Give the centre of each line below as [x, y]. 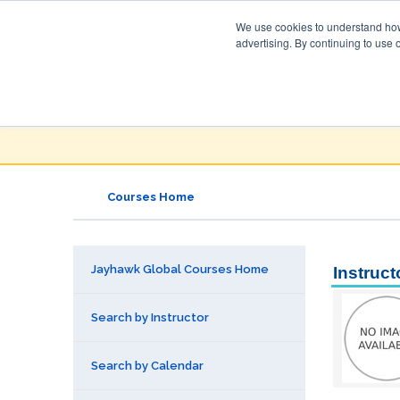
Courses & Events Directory [258, 90]
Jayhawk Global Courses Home [180, 269]
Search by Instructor [150, 317]
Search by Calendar [147, 366]
